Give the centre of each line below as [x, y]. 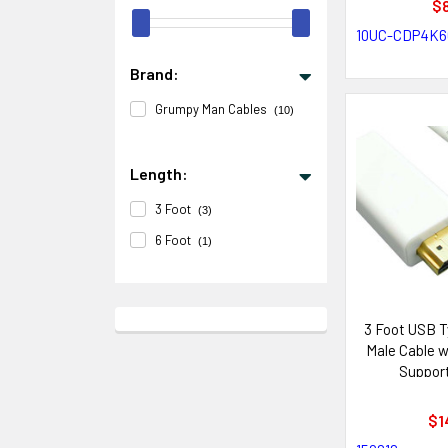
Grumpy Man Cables [211, 109]
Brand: [154, 73]
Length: [159, 173]
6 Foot [173, 240]
